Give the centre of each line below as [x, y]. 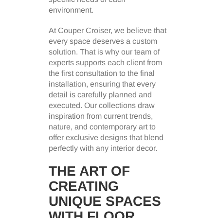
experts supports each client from [105, 62]
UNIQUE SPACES [105, 201]
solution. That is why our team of [104, 52]
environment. [71, 10]
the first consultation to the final [102, 73]
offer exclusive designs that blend [106, 137]
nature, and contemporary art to [102, 127]
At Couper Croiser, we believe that [108, 30]
